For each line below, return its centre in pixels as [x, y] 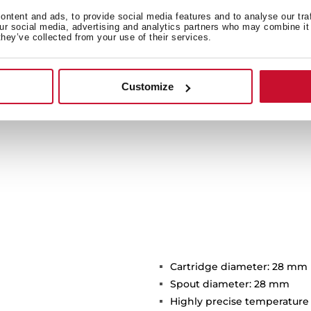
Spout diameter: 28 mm [230, 284]
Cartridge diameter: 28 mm [239, 266]
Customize [148, 87]
